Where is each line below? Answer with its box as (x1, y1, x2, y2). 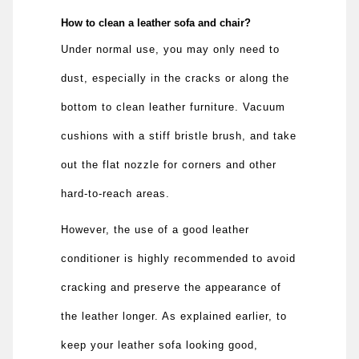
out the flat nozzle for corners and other (61, 158, 277, 171)
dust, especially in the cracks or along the (61, 71, 290, 84)
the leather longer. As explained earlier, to (61, 309, 288, 322)
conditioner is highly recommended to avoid (61, 252, 296, 264)
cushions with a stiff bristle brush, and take (61, 129, 297, 142)
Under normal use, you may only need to (61, 42, 280, 55)
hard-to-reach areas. (61, 187, 171, 200)
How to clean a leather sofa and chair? (61, 16, 254, 29)
